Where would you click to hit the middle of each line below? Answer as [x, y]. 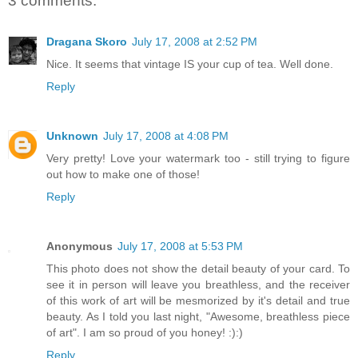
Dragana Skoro [87, 42]
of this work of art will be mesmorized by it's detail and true [198, 301]
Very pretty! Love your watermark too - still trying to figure [198, 159]
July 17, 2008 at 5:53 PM [180, 247]
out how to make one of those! [123, 175]
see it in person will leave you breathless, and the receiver [198, 285]
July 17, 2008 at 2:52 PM [195, 42]
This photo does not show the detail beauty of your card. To [198, 269]
